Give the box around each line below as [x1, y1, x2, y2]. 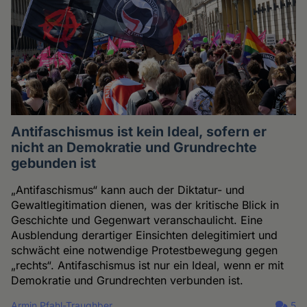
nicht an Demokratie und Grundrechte [11, 139, 258, 156]
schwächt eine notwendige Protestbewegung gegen [11, 243, 278, 258]
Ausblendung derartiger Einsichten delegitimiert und [11, 228, 278, 243]
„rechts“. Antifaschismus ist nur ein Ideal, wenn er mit [11, 258, 284, 273]
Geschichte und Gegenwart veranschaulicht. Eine [11, 213, 263, 228]
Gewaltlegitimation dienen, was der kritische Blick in [11, 198, 280, 212]
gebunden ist [11, 155, 97, 172]
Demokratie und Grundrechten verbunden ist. [11, 273, 244, 288]
